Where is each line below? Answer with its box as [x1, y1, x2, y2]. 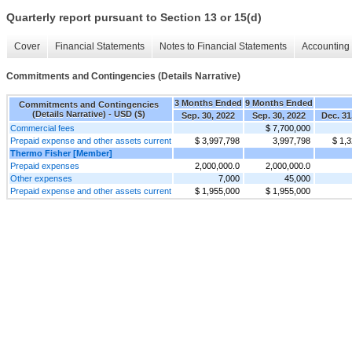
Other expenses [10, 173, 72, 183]
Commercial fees [10, 123, 75, 133]
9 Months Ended [245, 97, 313, 108]
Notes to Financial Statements [159, 41, 287, 53]
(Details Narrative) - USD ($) [32, 108, 145, 119]
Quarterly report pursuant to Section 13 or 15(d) [6, 11, 262, 24]
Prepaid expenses [10, 160, 79, 170]
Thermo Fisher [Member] [10, 148, 112, 158]
